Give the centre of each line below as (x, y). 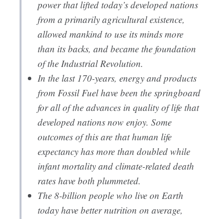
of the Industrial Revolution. (90, 64)
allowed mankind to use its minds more (110, 34)
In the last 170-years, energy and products (117, 78)
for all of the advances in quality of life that (118, 108)
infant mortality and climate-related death (116, 166)
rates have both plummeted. (89, 181)
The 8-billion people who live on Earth (110, 196)
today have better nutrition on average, (110, 210)
